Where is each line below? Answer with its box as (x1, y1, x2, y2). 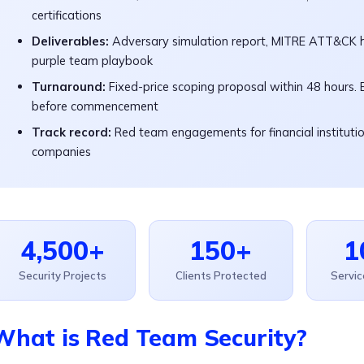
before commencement (32, 98, 158, 114)
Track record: (32, 124, 111, 140)
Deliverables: (32, 33, 109, 49)
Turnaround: (32, 79, 106, 94)
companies (32, 144, 91, 159)
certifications (32, 7, 102, 23)
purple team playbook (32, 53, 153, 68)
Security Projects (19, 269, 107, 282)
